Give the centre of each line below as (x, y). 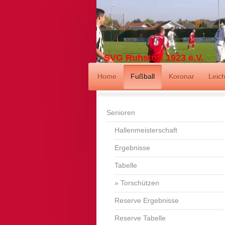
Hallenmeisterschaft (146, 130)
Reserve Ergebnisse (147, 200)
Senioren (121, 112)
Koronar (181, 76)
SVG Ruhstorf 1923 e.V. (153, 58)
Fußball (142, 76)
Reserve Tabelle (140, 218)
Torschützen (140, 183)
